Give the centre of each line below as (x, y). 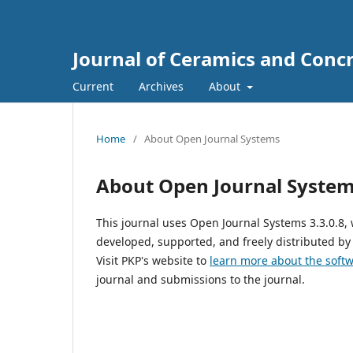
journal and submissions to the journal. (201, 279)
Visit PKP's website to (153, 260)
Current (93, 86)
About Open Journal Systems (212, 138)
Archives (161, 86)
